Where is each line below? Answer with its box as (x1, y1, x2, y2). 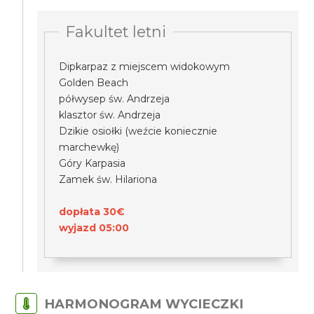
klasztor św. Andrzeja (59, 109, 161, 121)
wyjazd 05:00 (59, 221, 130, 234)
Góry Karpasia (59, 157, 126, 170)
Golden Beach (59, 76, 129, 89)
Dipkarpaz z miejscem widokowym (59, 60, 231, 73)
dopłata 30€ (59, 205, 125, 218)
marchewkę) (59, 141, 120, 153)
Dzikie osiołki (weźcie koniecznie (59, 125, 218, 137)
